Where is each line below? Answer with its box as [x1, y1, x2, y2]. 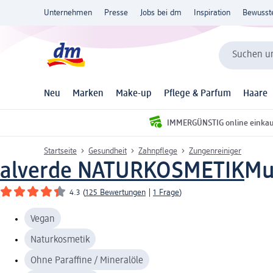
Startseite [44, 146, 77, 155]
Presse [104, 9, 128, 17]
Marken [73, 89, 104, 99]
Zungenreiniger [189, 146, 241, 155]
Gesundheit [88, 146, 127, 155]
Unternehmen [44, 9, 92, 17]
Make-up [116, 89, 152, 99]
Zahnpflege [138, 146, 177, 155]
